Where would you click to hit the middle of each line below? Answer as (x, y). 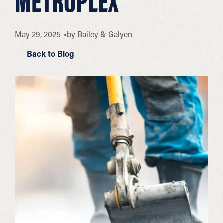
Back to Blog (50, 54)
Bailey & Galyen (105, 34)
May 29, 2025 (38, 34)
